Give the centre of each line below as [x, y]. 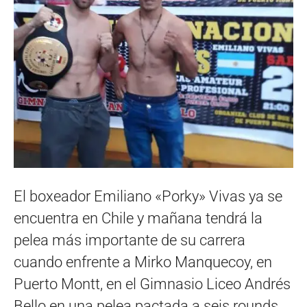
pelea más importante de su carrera [130, 240]
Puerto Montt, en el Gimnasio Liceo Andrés [152, 284]
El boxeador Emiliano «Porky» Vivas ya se [148, 196]
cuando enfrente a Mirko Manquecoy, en [143, 262]
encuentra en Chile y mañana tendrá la [138, 218]
